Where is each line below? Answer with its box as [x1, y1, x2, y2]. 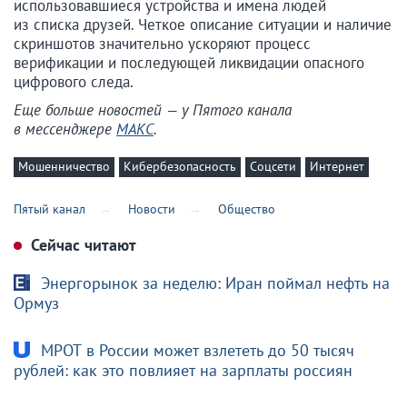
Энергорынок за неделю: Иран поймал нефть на [36, 272, 391, 293]
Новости [128, 200, 176, 217]
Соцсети [250, 158, 296, 175]
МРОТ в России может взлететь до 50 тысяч [36, 339, 355, 361]
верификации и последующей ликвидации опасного [14, 53, 364, 74]
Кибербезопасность [124, 158, 236, 175]
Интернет [310, 158, 364, 175]
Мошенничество [18, 158, 110, 175]
